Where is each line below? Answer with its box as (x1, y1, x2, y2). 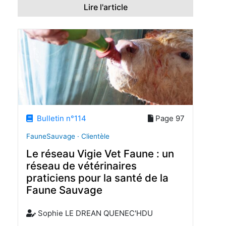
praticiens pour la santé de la (26, 172, 168, 185)
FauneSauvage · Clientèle (26, 132, 109, 140)
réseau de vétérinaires (26, 159, 137, 173)
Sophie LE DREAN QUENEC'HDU (35, 208, 153, 218)
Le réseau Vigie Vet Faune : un (26, 147, 174, 160)
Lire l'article (83, 2, 128, 13)
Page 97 (153, 113, 185, 123)
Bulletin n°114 (33, 113, 87, 123)
